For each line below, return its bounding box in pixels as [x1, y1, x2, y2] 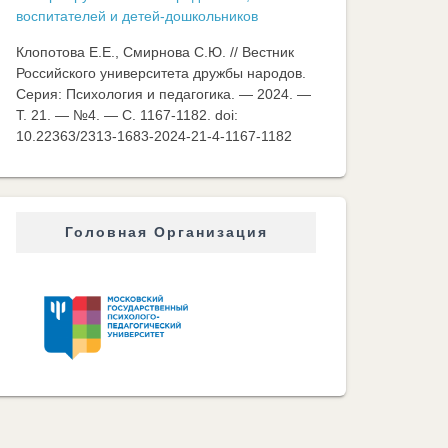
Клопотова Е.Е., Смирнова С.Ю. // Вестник [16, 44, 294, 60]
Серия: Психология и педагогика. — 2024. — [16, 86, 311, 102]
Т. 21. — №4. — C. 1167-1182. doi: [16, 107, 238, 123]
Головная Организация [64, 224, 268, 240]
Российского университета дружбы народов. [16, 65, 306, 81]
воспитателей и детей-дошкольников [16, 8, 258, 24]
